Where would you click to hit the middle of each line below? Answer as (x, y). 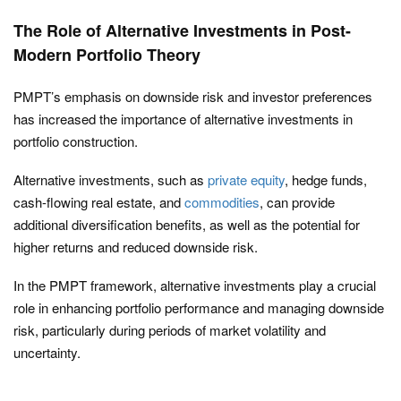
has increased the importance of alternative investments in (183, 119)
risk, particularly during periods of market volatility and (170, 330)
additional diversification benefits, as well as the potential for (187, 224)
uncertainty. (47, 352)
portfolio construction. (76, 141)
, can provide (297, 202)
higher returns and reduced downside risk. (136, 247)
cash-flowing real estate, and (99, 202)
